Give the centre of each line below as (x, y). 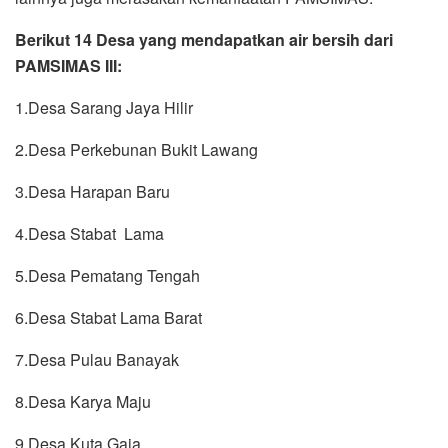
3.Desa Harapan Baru (92, 192)
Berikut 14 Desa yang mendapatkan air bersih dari (204, 40)
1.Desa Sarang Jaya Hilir (104, 108)
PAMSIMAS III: (68, 66)
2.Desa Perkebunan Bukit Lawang (136, 150)
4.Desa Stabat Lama (89, 234)
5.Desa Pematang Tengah (107, 276)
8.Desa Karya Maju (83, 402)
